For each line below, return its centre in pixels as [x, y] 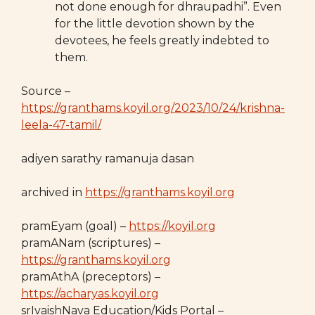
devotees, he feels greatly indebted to [162, 40]
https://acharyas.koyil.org [90, 294]
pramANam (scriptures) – [91, 243]
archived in [53, 192]
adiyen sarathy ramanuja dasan [108, 159]
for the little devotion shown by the [155, 24]
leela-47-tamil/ [61, 125]
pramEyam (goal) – [75, 226]
